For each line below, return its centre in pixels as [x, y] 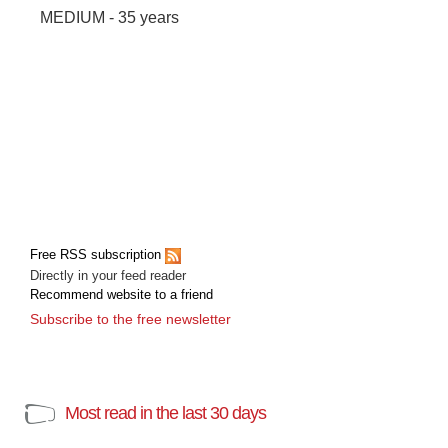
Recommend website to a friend [121, 294]
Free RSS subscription [97, 255]
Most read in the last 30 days [165, 413]
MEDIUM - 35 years [109, 17]
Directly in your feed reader [108, 275]
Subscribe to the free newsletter [130, 319]
